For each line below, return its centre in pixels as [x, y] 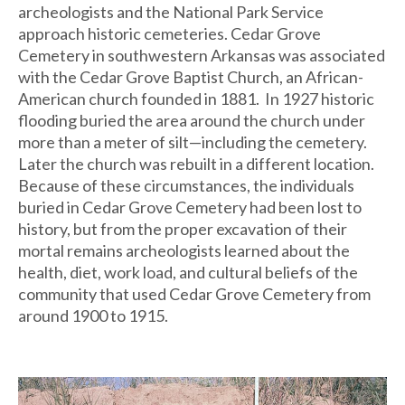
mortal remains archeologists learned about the [184, 250]
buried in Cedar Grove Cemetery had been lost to [190, 207]
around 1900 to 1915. [93, 316]
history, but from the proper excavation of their [183, 229]
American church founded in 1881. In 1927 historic [196, 99]
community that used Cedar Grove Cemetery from [194, 294]
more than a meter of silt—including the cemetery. [193, 142]
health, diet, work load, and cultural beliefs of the [188, 272]
